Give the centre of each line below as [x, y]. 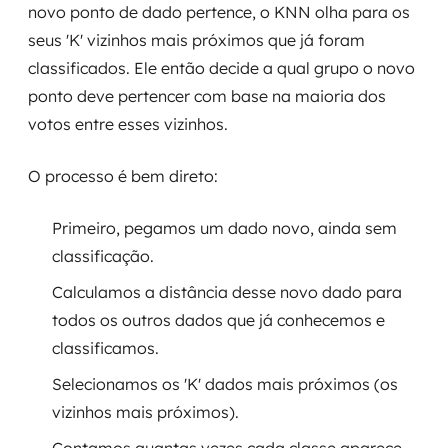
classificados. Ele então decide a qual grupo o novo [221, 68]
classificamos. [105, 348]
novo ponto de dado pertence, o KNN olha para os [219, 12]
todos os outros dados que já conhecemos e [218, 320]
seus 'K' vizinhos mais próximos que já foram [196, 40]
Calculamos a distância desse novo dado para [227, 292]
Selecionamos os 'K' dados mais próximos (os [225, 384]
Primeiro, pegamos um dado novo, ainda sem [224, 228]
